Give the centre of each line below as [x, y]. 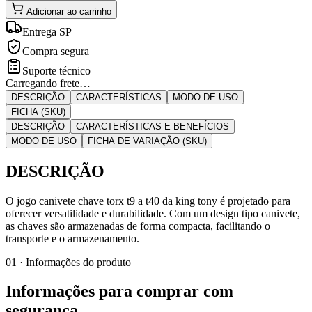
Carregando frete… [48, 83]
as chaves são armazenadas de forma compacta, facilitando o [138, 226]
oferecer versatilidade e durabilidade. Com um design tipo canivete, [153, 213]
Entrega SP [47, 31]
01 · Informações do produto [68, 262]
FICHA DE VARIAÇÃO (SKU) [147, 141]
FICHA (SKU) [38, 111]
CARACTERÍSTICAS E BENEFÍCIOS [153, 126]
